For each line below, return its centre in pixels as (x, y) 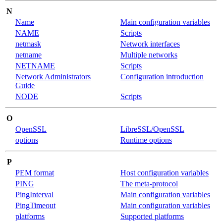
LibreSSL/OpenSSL (152, 129)
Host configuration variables (165, 172)
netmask (28, 44)
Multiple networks (149, 55)
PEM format (35, 172)
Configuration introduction (162, 76)
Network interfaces (150, 44)
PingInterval (34, 194)
